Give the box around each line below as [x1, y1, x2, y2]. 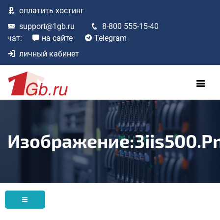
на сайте [42, 33, 73, 43]
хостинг [54, 6, 84, 15]
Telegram [94, 33, 127, 43]
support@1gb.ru [19, 22, 75, 31]
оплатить [19, 6, 54, 15]
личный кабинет [19, 49, 79, 58]
